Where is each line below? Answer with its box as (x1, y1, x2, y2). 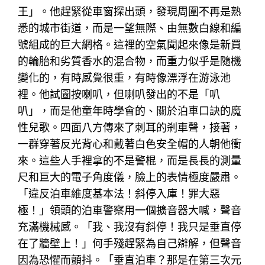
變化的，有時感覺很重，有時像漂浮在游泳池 (18, 71, 231, 84)
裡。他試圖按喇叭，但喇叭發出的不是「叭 (18, 88, 221, 101)
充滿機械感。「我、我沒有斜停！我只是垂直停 (18, 220, 242, 233)
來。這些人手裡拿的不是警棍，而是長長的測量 (18, 154, 242, 167)
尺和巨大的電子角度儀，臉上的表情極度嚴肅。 (18, 170, 242, 183)
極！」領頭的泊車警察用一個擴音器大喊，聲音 (18, 203, 242, 216)
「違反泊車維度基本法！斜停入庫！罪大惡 (18, 187, 221, 200)
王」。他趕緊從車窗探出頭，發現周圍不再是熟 (18, 5, 242, 18)
